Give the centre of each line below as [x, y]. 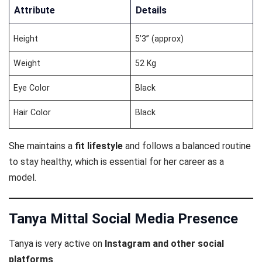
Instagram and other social [164, 244]
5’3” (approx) [160, 38]
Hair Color [32, 112]
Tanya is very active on [57, 244]
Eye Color [32, 87]
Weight [27, 63]
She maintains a [42, 146]
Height [26, 38]
